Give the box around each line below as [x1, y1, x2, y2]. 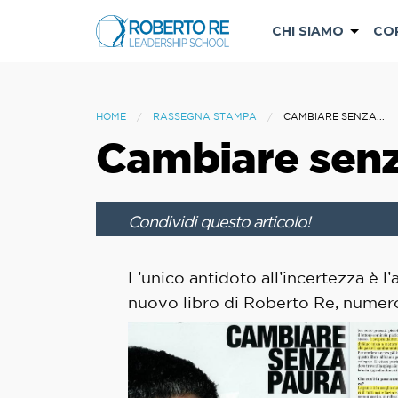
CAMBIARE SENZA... [283, 111, 385, 122]
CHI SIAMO [272, 23, 344, 39]
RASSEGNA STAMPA [153, 111, 257, 122]
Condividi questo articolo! [128, 211, 310, 230]
